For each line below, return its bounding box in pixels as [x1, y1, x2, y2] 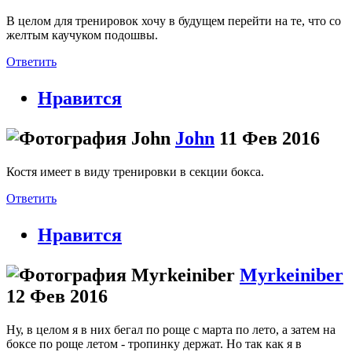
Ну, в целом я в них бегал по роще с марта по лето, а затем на [6, 322, 335, 336]
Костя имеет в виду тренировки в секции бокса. [6, 165, 264, 179]
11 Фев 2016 [219, 128, 320, 149]
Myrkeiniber [240, 265, 343, 286]
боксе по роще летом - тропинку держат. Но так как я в [6, 336, 302, 350]
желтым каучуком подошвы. [6, 28, 158, 42]
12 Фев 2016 [6, 286, 108, 307]
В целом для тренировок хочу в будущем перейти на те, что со [6, 14, 341, 28]
